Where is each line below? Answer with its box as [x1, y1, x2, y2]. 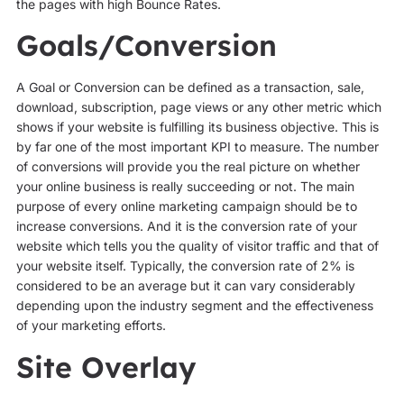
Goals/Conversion [15, 27, 277, 64]
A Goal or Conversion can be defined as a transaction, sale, [15, 79, 364, 96]
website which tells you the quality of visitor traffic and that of [15, 238, 379, 254]
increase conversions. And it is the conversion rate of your [15, 218, 357, 234]
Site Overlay [15, 348, 196, 385]
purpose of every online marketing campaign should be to [15, 198, 357, 215]
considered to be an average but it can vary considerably [15, 278, 355, 294]
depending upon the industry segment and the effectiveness [15, 298, 373, 314]
